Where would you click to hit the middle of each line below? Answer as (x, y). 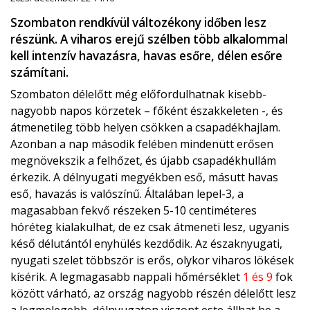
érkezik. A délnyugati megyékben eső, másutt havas (144, 177)
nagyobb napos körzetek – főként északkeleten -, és (147, 111)
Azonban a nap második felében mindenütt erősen (142, 144)
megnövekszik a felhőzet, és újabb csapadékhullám (143, 161)
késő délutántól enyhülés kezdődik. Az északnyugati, (146, 244)
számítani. (39, 73)
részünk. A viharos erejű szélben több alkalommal (149, 39)
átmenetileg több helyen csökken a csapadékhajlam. (145, 128)
